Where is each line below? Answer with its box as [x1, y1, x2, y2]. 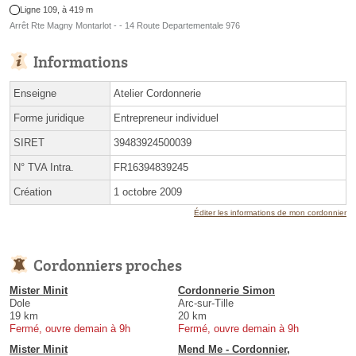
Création [14, 186, 52, 199]
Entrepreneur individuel [114, 112, 219, 125]
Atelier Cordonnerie [114, 87, 201, 100]
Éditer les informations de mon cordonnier [194, 208, 346, 218]
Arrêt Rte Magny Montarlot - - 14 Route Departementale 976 [10, 21, 240, 31]
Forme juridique [14, 112, 84, 125]
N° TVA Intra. [14, 161, 74, 174]
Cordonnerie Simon [178, 284, 275, 297]
